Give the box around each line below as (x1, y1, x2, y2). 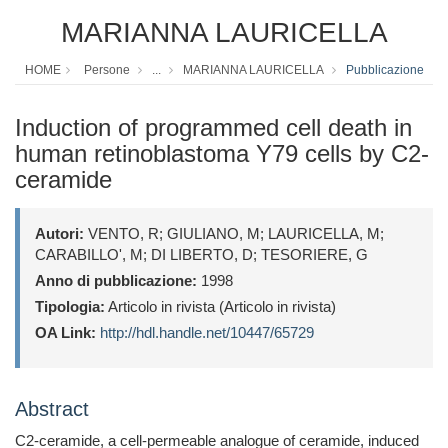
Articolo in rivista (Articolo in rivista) (105, 298, 336, 316)
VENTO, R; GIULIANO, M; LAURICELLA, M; (84, 225, 384, 243)
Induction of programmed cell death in (15, 114, 412, 142)
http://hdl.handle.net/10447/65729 (100, 324, 314, 342)
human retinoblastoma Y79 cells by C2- (15, 140, 429, 168)
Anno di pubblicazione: (35, 272, 197, 290)
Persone (83, 63, 130, 78)
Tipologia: (35, 298, 105, 316)
